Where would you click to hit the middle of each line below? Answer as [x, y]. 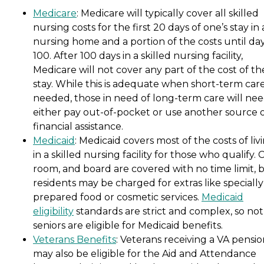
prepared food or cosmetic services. [117, 197]
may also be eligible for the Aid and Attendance [145, 254]
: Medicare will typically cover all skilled [168, 14]
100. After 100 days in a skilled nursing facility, [138, 56]
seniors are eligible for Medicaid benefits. [128, 226]
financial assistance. [78, 127]
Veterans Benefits [75, 240]
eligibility [53, 212]
